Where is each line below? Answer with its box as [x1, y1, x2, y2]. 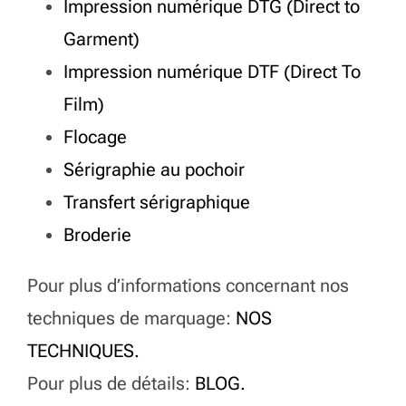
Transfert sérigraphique [63, 299, 251, 322]
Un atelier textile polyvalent [51, 25, 355, 53]
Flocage [63, 234, 128, 256]
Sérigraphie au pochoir [63, 266, 246, 289]
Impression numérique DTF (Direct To [63, 169, 362, 191]
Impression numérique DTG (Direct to [63, 103, 361, 126]
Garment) [63, 136, 140, 159]
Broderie [63, 332, 132, 354]
